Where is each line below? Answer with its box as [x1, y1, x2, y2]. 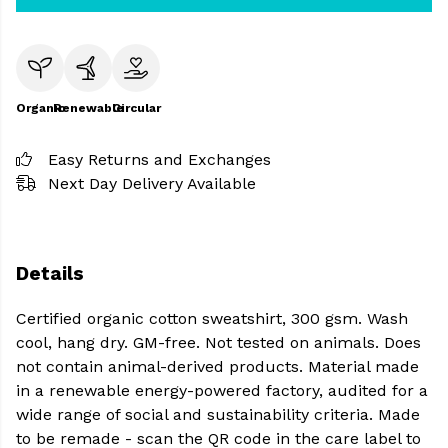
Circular [111, 101, 161, 115]
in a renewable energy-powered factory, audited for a [16, 381, 428, 401]
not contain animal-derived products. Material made [16, 357, 419, 377]
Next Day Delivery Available [48, 174, 256, 193]
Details [16, 262, 84, 285]
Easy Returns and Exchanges [48, 150, 271, 169]
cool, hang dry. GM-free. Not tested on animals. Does [16, 333, 421, 353]
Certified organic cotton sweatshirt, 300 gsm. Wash [16, 309, 408, 329]
